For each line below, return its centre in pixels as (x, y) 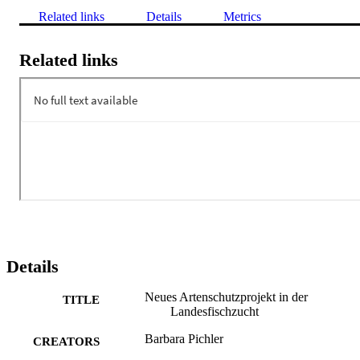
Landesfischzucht (215, 311)
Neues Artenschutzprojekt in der (226, 297)
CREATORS (66, 341)
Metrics (242, 16)
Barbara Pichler (184, 338)
